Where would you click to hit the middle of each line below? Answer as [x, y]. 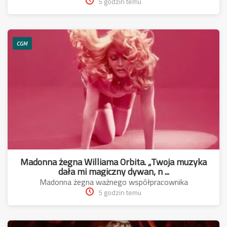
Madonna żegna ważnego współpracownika [113, 182]
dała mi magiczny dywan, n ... [113, 172]
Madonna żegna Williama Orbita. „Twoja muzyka [113, 162]
